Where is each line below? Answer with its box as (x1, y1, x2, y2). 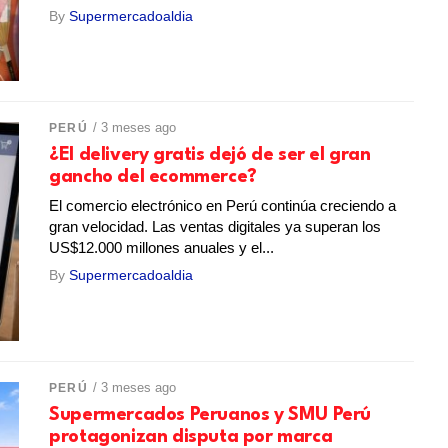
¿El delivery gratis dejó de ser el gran (49, 146, 371, 165)
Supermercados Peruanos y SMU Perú (49, 406, 371, 425)
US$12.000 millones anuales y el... (49, 239, 275, 257)
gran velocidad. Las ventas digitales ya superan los (49, 218, 382, 236)
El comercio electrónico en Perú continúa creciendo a (49, 197, 397, 215)
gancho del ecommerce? (49, 168, 257, 187)
